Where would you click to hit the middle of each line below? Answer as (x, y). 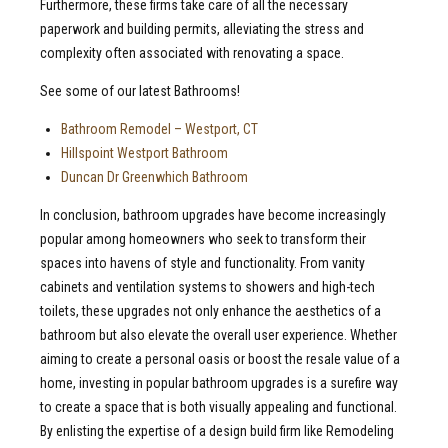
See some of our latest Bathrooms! (140, 91)
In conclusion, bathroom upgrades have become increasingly (213, 215)
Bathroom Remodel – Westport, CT (159, 129)
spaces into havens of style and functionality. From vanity (202, 263)
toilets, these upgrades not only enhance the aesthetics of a (210, 311)
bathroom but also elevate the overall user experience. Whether (218, 335)
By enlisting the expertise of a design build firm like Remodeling (217, 431)
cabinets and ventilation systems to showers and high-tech (207, 287)
